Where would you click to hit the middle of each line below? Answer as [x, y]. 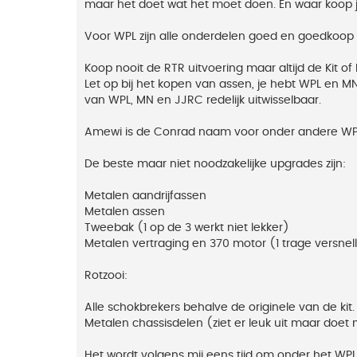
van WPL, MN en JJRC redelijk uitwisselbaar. [203, 100]
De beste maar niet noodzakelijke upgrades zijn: [215, 164]
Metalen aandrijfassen [145, 196]
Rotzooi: [106, 275]
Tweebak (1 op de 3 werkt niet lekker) [187, 228]
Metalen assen [125, 212]
